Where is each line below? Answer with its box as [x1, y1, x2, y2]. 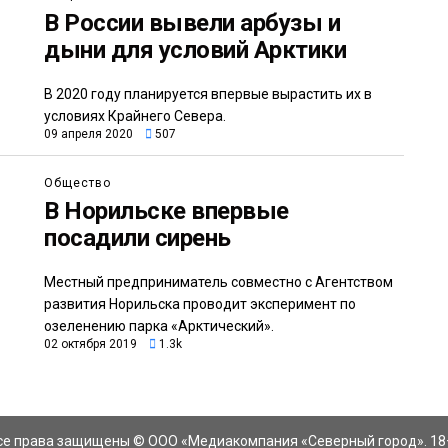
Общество [44, 176, 111, 191]
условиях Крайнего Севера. [44, 108, 226, 125]
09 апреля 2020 [44, 127, 133, 142]
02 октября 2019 [44, 337, 137, 352]
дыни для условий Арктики [44, 36, 347, 65]
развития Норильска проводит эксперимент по [44, 296, 356, 313]
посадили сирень [44, 224, 231, 253]
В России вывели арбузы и [44, 9, 341, 38]
